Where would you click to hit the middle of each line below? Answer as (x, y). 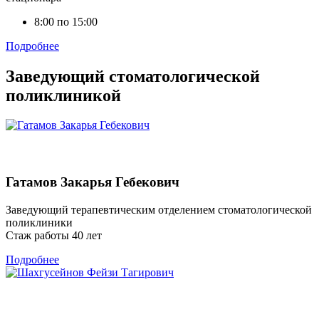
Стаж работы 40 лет (54, 235)
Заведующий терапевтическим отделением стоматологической (159, 209)
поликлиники (39, 222)
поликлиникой (63, 95)
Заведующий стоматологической (133, 76)
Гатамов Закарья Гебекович (93, 182)
